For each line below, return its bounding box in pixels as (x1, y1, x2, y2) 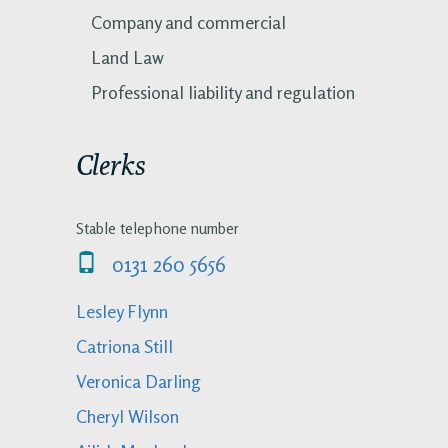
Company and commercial (91, 10, 286, 33)
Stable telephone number (76, 218, 239, 238)
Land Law (91, 45, 164, 68)
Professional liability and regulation (91, 80, 355, 103)
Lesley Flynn (76, 300, 168, 323)
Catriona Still (76, 335, 173, 358)
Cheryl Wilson (76, 405, 179, 428)
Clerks (76, 147, 146, 181)
